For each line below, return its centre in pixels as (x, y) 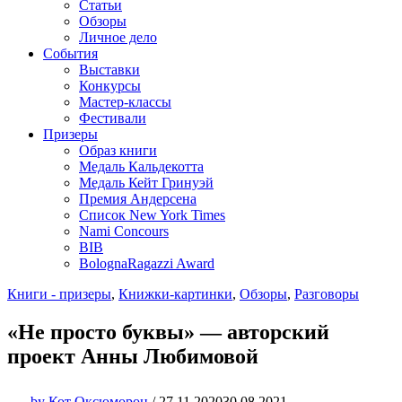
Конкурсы (110, 86)
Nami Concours (124, 231)
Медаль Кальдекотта (141, 166)
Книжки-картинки (175, 294)
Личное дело (118, 37)
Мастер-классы (125, 102)
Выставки (109, 70)
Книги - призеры (59, 294)
